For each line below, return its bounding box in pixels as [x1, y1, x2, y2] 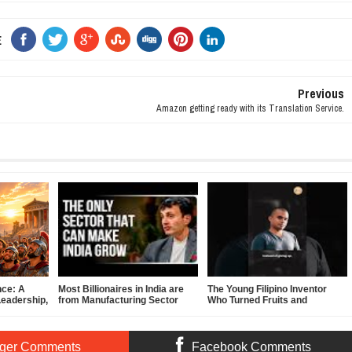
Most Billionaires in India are [58, 284, 185, 295]
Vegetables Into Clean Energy [207, 306, 339, 317]
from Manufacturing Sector [58, 295, 179, 306]
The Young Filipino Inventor [207, 284, 328, 295]
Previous [297, 85, 344, 103]
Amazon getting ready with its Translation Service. [156, 102, 344, 115]
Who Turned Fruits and [207, 295, 308, 306]
